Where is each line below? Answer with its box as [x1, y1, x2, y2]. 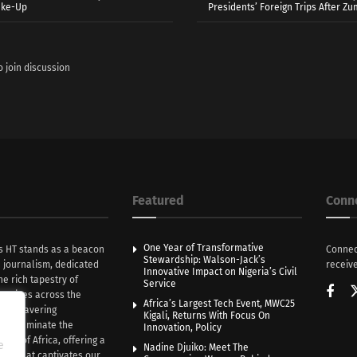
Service [143, 278, 176, 290]
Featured [131, 193, 184, 209]
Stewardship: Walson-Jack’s [143, 254, 265, 266]
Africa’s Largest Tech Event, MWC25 [143, 298, 295, 310]
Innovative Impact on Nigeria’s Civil [143, 266, 297, 278]
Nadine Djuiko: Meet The [143, 342, 249, 354]
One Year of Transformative [143, 242, 264, 254]
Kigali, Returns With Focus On [143, 310, 270, 322]
